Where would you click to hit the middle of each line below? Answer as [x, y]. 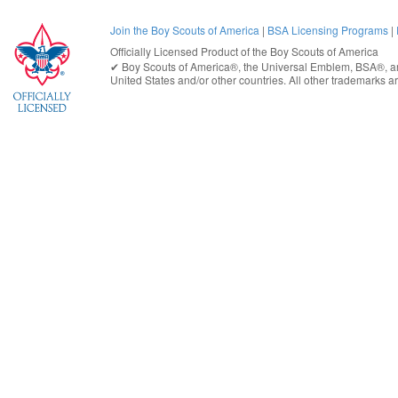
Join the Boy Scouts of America [185, 29]
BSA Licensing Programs [328, 29]
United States [143, 80]
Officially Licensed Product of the [190, 52]
